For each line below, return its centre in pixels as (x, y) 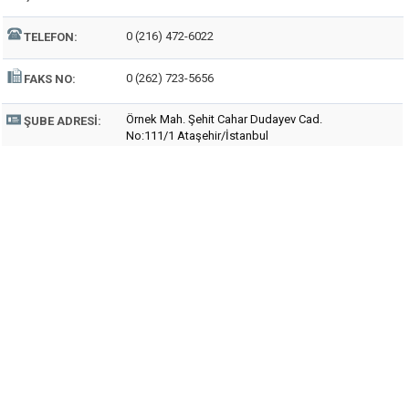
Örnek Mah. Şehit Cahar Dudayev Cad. (224, 119)
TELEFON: (51, 37)
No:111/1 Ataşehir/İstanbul (197, 136)
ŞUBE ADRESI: (63, 121)
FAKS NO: (50, 79)
